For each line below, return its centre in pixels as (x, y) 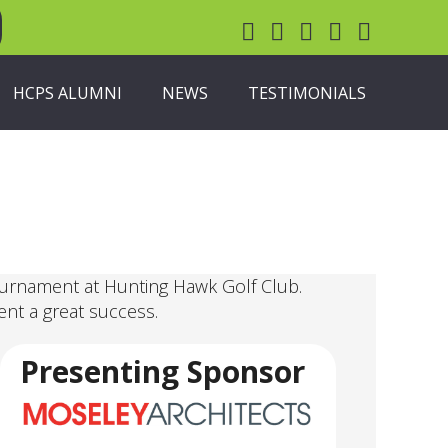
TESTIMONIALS (307, 92)
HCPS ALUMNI (68, 92)
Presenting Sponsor (162, 371)
